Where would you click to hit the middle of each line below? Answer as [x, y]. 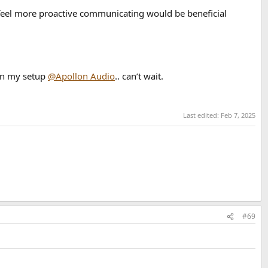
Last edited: [202, 115]
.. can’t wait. [139, 76]
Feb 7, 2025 [238, 115]
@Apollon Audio [81, 76]
